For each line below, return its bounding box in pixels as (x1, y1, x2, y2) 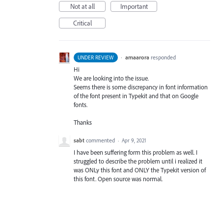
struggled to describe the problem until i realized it (74, 157, 202, 165)
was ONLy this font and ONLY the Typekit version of (74, 166, 206, 174)
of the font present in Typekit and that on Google (74, 92, 198, 100)
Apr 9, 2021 (122, 137, 146, 144)
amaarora (125, 54, 149, 61)
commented (86, 137, 116, 144)
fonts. (74, 101, 87, 109)
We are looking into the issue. (74, 74, 149, 82)
